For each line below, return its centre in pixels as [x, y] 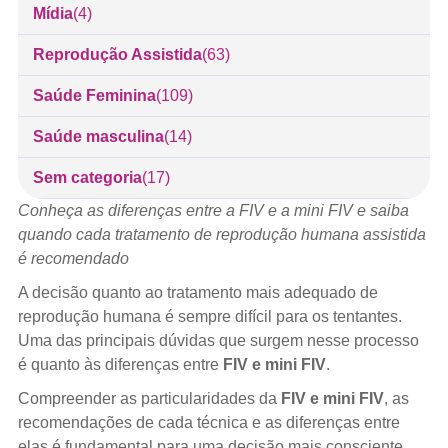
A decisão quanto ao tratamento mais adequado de [197, 292]
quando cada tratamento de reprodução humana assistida [221, 234]
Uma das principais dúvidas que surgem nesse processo [218, 340]
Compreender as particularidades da [149, 398]
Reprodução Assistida [117, 54]
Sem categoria [87, 177]
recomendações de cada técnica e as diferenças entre [208, 422]
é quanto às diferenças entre [120, 364]
